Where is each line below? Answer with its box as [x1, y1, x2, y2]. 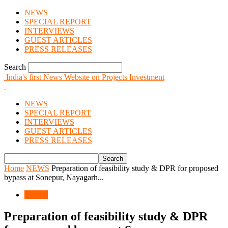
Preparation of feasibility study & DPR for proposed [51, 164, 218, 173]
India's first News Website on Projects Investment [6, 73, 164, 81]
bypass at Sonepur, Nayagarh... [4, 173, 104, 182]
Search [4, 63, 26, 71]
